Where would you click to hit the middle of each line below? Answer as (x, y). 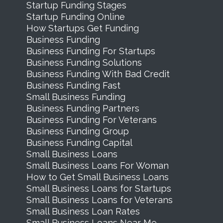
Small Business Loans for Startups (99, 188)
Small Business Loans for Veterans (99, 200)
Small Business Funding (76, 97)
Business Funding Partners (83, 108)
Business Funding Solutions (84, 62)
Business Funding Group (77, 131)
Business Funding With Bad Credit (98, 74)
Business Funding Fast (73, 85)
